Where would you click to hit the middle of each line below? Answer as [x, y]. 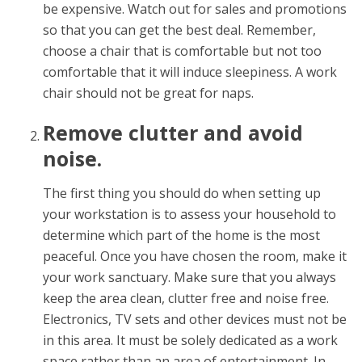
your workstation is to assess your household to [189, 214]
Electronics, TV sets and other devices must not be [194, 319]
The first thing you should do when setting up [181, 193]
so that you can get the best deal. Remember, [179, 30]
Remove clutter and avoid [173, 133]
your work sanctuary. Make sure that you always [189, 277]
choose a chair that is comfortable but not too [182, 51]
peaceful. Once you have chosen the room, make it [194, 256]
